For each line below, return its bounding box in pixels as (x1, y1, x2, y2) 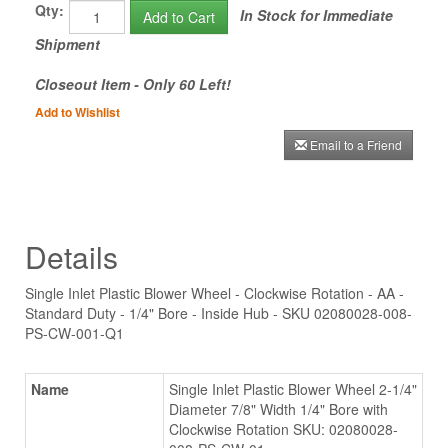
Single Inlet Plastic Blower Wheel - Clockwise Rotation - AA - (25, 282, 404, 303)
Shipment (35, 33, 100, 54)
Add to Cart (143, 6, 215, 27)
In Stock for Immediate (240, 4, 393, 25)
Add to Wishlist (35, 102, 120, 121)
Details (25, 234, 118, 278)
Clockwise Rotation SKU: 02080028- (169, 418, 398, 439)
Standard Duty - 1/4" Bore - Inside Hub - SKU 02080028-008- (25, 302, 412, 323)
